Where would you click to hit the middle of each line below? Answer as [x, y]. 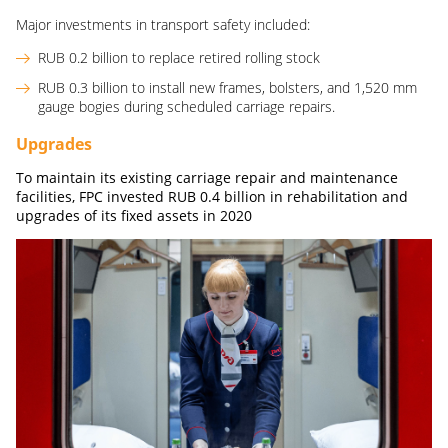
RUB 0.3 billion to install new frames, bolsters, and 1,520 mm [227, 88]
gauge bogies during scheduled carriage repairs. [186, 107]
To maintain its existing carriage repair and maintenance [207, 178]
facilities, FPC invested [90, 197]
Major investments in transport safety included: [163, 25]
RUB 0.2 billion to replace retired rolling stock [179, 58]
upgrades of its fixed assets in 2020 [134, 216]
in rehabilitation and [339, 197]
